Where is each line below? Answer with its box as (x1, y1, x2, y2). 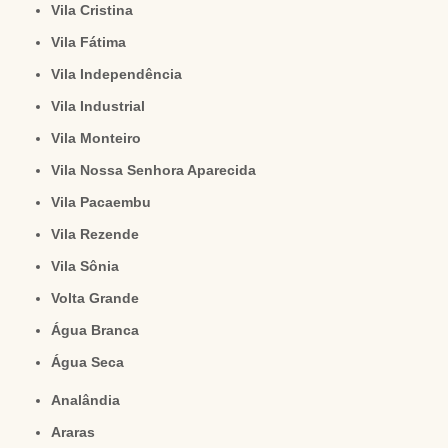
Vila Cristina (60, 2, 134, 19)
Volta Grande (59, 290, 140, 307)
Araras (61, 424, 96, 441)
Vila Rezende (60, 226, 140, 243)
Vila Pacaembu (60, 194, 152, 211)
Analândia (61, 392, 121, 409)
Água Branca (61, 322, 140, 339)
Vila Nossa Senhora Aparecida (60, 162, 257, 179)
